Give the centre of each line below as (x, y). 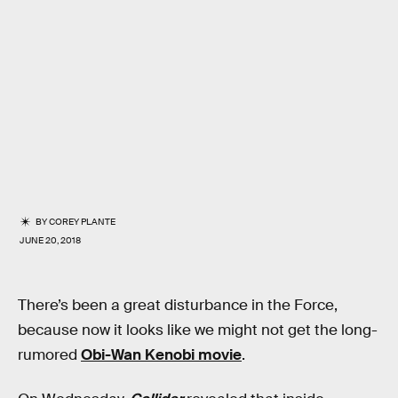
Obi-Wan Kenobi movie (161, 355)
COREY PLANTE (83, 222)
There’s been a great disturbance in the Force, (178, 305)
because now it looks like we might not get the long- (198, 330)
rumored (49, 355)
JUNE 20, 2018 (50, 240)
